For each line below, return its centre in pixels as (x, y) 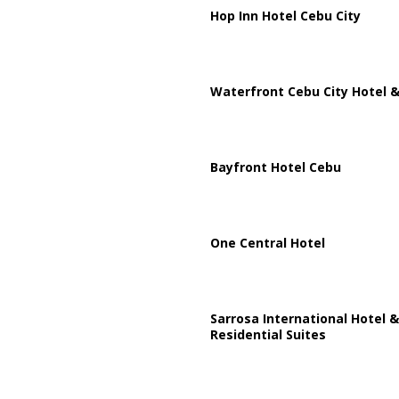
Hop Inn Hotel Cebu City (285, 15)
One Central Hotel (267, 242)
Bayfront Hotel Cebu (275, 167)
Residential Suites (268, 334)
